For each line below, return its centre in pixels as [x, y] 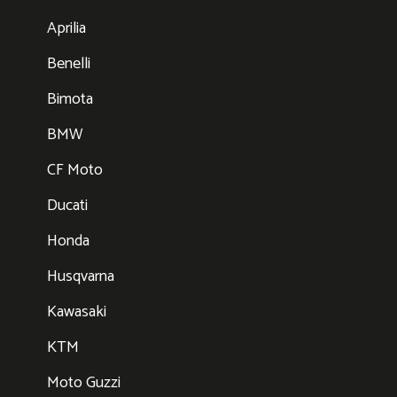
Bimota [70, 100]
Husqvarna [81, 277]
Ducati [67, 206]
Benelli [69, 64]
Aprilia [66, 29]
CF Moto [75, 171]
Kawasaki [77, 312]
